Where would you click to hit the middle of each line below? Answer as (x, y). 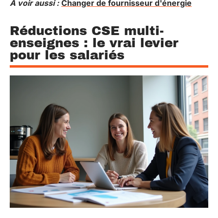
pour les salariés (67, 55)
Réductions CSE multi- (87, 31)
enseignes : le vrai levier (94, 43)
